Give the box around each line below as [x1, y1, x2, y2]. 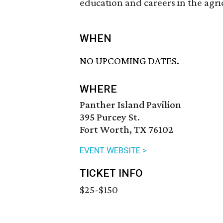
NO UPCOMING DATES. [80, 55, 179, 67]
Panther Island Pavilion [80, 99, 181, 111]
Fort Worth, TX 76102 [80, 123, 173, 136]
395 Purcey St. [80, 111, 140, 123]
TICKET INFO [80, 167, 143, 180]
